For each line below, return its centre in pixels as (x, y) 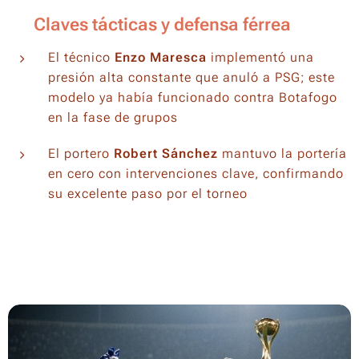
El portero (81, 153)
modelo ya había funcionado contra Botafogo (193, 97)
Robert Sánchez (166, 153)
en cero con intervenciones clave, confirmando (196, 173)
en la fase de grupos (115, 117)
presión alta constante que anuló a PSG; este (192, 77)
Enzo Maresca (161, 57)
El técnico (81, 57)
